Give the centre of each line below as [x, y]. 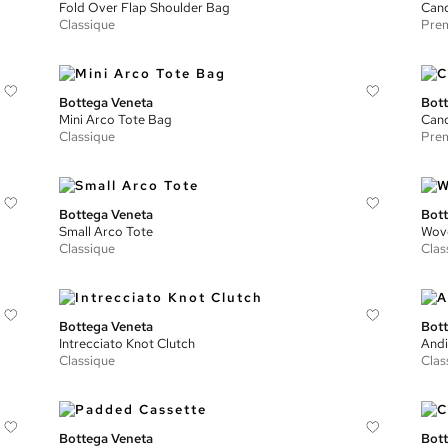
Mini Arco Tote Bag [116, 119]
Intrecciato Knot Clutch [127, 343]
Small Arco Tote [106, 231]
